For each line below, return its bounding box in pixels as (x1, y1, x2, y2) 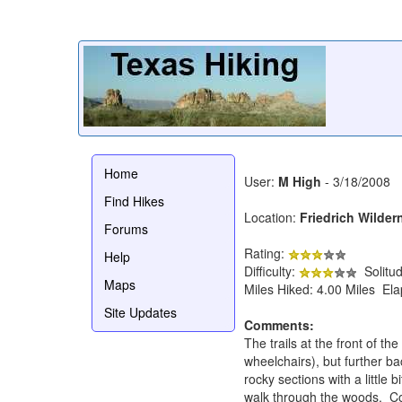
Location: (244, 207, 300, 226)
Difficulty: (244, 261, 299, 280)
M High (278, 171, 321, 190)
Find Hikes (104, 191, 164, 210)
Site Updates (104, 302, 177, 321)
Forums (104, 219, 148, 238)
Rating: (244, 243, 288, 262)
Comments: (244, 315, 314, 334)
